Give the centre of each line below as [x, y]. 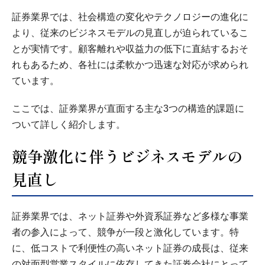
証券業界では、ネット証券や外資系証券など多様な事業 [130, 216]
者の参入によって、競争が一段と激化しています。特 [125, 232]
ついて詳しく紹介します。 [69, 125]
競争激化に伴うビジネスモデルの [127, 156]
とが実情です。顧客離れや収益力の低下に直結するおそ [130, 49]
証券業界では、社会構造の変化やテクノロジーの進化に [130, 17]
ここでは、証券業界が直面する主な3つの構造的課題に [128, 109]
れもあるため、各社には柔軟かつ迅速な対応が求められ [130, 65]
